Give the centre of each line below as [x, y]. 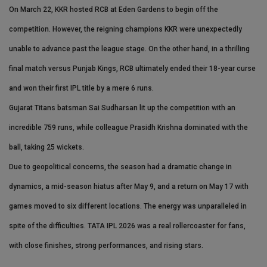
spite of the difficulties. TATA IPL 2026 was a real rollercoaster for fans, [127, 226]
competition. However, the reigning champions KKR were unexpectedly [125, 30]
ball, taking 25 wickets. [46, 148]
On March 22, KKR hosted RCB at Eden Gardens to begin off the [114, 10]
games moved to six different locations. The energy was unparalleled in [128, 207]
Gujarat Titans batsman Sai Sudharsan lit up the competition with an [122, 108]
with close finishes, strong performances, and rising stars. [106, 246]
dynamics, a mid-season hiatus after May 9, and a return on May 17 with [129, 187]
